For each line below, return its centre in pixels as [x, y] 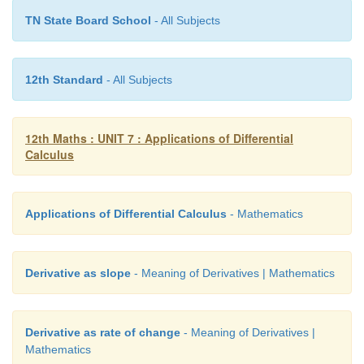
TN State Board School [88, 21]
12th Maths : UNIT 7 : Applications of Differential [159, 139]
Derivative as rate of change [103, 333]
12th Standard [64, 80]
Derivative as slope [78, 273]
